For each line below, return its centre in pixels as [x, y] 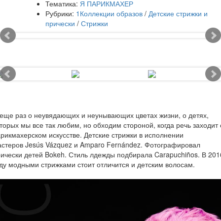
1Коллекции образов [109, 13]
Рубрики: [60, 13]
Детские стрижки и [178, 13]
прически [60, 23]
